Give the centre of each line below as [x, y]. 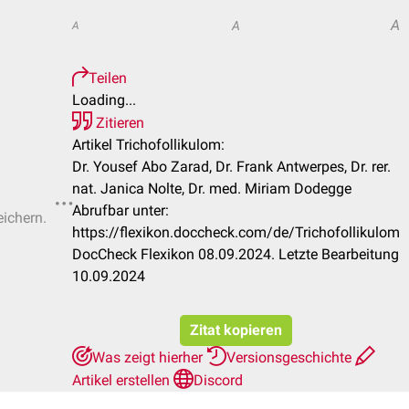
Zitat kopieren [236, 330]
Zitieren [118, 123]
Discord [218, 380]
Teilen [108, 78]
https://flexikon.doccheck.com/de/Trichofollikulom [236, 232]
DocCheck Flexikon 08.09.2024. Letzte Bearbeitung [236, 254]
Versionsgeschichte [291, 357]
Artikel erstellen [123, 380]
